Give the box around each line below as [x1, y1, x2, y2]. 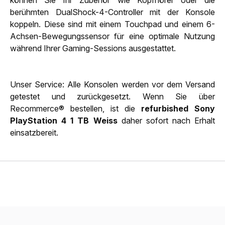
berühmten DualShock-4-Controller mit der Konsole [10, 7, 215, 17]
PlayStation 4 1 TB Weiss [10, 115, 118, 126]
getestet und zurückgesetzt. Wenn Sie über [10, 91, 215, 101]
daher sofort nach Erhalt [117, 115, 215, 126]
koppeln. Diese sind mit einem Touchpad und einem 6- [10, 19, 215, 29]
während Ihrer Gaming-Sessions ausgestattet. [10, 43, 176, 53]
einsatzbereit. [10, 127, 58, 138]
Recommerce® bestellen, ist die [10, 103, 141, 114]
